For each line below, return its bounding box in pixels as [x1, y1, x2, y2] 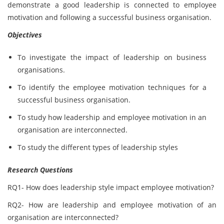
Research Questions [7, 165, 73, 174]
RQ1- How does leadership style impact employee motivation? [7, 182, 214, 192]
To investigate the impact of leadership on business [17, 52, 206, 62]
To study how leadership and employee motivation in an [17, 112, 206, 122]
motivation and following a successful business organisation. [7, 12, 211, 22]
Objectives [7, 30, 42, 39]
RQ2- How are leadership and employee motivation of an [7, 200, 216, 209]
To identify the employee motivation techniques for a [17, 82, 206, 92]
